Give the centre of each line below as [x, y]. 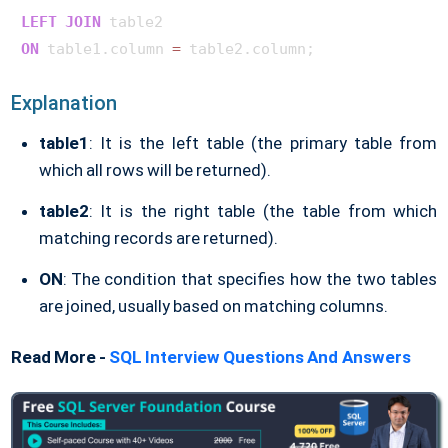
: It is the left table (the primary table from [263, 142]
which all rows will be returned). [155, 169]
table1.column [105, 48]
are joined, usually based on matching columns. [213, 305]
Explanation [63, 102]
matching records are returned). [158, 237]
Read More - [59, 356]
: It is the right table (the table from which [263, 210]
